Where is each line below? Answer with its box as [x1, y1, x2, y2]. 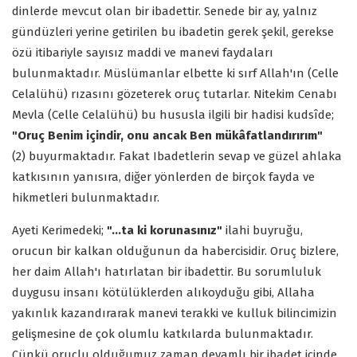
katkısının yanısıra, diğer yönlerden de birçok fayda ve [12, 169, 315, 184]
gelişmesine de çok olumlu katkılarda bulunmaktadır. [12, 326, 313, 341]
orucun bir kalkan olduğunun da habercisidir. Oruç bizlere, [12, 243, 339, 258]
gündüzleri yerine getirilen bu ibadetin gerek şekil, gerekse [12, 24, 334, 39]
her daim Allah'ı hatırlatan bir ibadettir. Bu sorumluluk [12, 264, 321, 279]
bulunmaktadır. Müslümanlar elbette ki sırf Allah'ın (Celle [12, 65, 339, 80]
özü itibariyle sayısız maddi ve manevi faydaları [12, 45, 273, 60]
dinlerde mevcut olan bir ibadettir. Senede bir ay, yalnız [12, 3, 317, 18]
